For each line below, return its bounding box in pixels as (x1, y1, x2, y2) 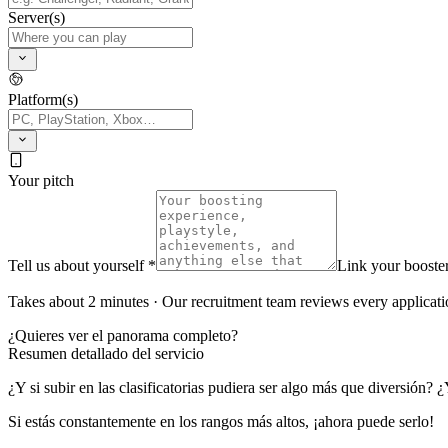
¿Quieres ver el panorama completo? (8, 327, 238, 345)
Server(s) (8, 9, 65, 27)
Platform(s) (8, 90, 78, 108)
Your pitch (8, 172, 74, 190)
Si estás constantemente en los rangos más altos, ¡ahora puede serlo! (8, 413, 434, 431)
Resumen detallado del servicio (8, 345, 204, 363)
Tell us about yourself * (8, 257, 156, 275)
